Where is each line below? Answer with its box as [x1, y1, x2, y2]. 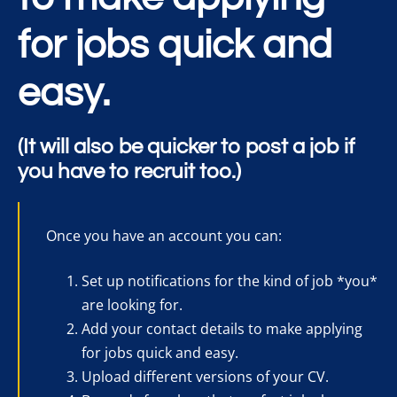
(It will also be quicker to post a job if [18, 136, 354, 158]
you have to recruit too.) [18, 160, 241, 183]
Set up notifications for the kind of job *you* [82, 271, 378, 291]
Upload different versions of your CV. [82, 367, 329, 386]
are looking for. [82, 295, 183, 315]
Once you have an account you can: [46, 226, 282, 245]
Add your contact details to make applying [82, 319, 362, 339]
